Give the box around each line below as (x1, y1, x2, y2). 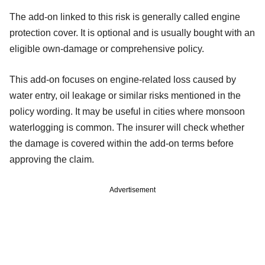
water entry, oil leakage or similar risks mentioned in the (9, 90, 241, 101)
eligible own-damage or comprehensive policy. (9, 43, 204, 54)
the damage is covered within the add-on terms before (9, 138, 234, 148)
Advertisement (109, 185, 156, 194)
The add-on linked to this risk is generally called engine (9, 11, 240, 22)
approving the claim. (9, 154, 94, 164)
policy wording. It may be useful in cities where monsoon (9, 106, 245, 117)
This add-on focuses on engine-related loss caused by (9, 74, 236, 85)
